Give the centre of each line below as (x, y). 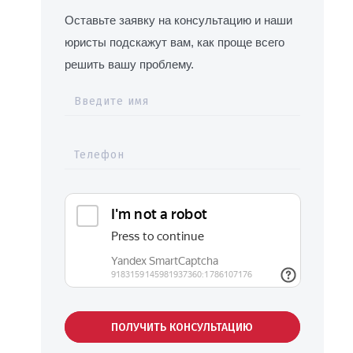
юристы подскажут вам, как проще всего (174, 42)
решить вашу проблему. (129, 64)
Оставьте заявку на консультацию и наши (178, 20)
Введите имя (111, 101)
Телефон (99, 154)
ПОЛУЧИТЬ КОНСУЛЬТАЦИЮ (182, 327)
